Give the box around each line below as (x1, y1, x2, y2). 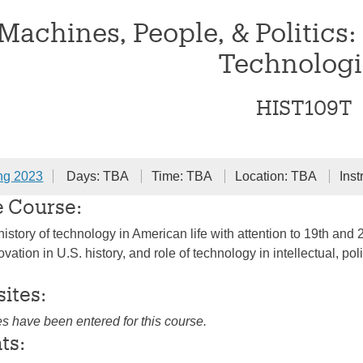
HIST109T (255, 95, 352, 119)
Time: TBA (152, 169, 216, 184)
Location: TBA (235, 169, 320, 184)
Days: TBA (66, 169, 132, 184)
